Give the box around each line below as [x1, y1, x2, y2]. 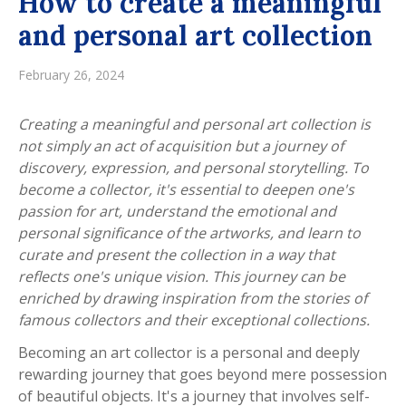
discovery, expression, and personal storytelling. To [18, 157, 369, 178]
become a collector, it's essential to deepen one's [18, 179, 354, 199]
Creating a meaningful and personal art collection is [18, 113, 371, 134]
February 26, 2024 [18, 65, 124, 83]
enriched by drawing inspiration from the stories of [18, 287, 367, 308]
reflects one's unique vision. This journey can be [18, 266, 345, 286]
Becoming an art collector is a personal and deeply [18, 342, 360, 362]
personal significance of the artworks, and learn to [18, 222, 361, 243]
